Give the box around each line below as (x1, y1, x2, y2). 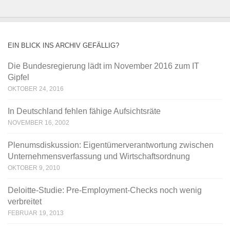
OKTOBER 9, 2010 (8, 164, 60, 171)
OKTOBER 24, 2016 (8, 85, 64, 92)
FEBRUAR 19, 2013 (8, 209, 64, 217)
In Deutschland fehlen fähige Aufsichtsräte (8, 106, 161, 116)
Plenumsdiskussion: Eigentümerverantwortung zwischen (8, 140, 214, 149)
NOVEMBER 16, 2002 (8, 119, 69, 126)
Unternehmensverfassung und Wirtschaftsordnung (8, 151, 190, 161)
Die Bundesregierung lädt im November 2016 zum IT (8, 61, 199, 70)
